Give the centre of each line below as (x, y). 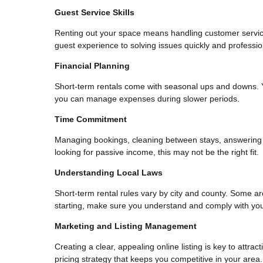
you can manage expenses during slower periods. (147, 98)
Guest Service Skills (95, 12)
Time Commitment (91, 119)
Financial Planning (92, 65)
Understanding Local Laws (109, 172)
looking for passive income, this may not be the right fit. (157, 152)
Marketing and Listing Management (126, 226)
